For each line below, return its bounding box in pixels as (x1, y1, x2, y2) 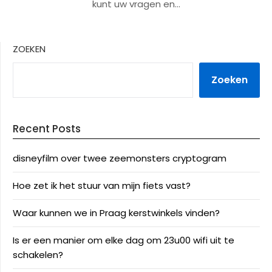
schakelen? (13, 248, 63, 261)
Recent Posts (13, 121, 81, 136)
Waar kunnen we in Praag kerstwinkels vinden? (13, 206, 220, 219)
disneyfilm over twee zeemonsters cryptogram (13, 152, 226, 165)
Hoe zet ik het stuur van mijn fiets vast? (13, 179, 191, 192)
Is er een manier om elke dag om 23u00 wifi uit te (13, 234, 234, 246)
